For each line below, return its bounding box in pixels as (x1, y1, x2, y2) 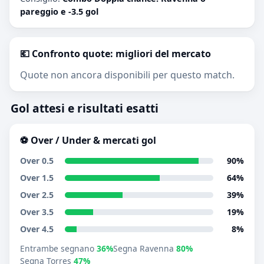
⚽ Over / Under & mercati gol (20, 134, 156, 147)
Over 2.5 (20, 189, 54, 200)
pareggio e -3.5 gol (20, 6, 98, 17)
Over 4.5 (20, 223, 54, 235)
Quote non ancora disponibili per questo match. (20, 68, 235, 81)
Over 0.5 (20, 155, 54, 166)
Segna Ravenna (113, 243, 176, 254)
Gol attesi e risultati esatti (11, 100, 159, 116)
